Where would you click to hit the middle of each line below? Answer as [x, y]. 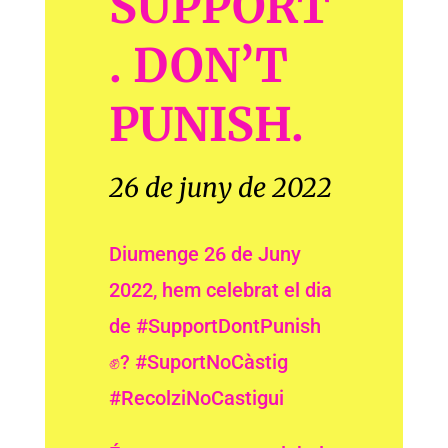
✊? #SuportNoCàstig [199, 362]
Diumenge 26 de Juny [205, 254]
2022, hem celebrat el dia [221, 290]
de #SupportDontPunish [215, 326]
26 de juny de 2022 [221, 187]
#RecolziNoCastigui [199, 398]
